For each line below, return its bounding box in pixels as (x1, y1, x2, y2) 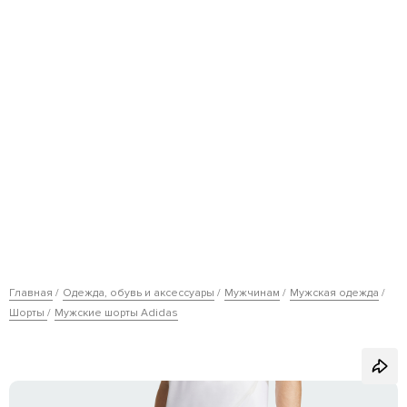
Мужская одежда (290, 286, 379, 300)
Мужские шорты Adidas (55, 306, 178, 320)
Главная (9, 286, 53, 300)
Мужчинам (224, 286, 280, 300)
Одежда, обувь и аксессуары (63, 286, 214, 300)
